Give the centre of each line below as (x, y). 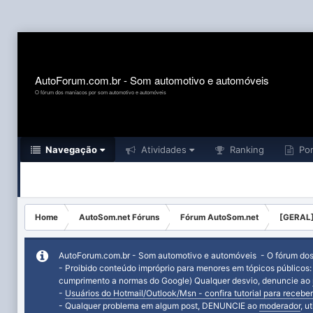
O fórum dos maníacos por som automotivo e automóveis (101, 92)
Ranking (246, 150)
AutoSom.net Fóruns (119, 217)
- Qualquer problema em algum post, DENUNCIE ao (159, 306)
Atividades (162, 150)
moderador (280, 306)
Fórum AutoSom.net (219, 217)
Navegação (70, 150)
